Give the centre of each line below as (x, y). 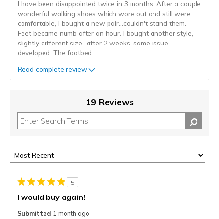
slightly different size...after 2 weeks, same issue (93, 43)
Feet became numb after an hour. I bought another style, (105, 33)
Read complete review (52, 69)
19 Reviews (109, 102)
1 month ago (71, 213)
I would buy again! (51, 197)
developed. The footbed (55, 53)
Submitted (35, 213)
